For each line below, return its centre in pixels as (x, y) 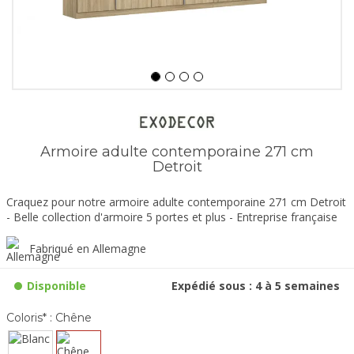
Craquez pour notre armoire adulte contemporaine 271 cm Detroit (176, 202)
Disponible (56, 286)
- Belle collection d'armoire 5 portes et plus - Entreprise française (172, 217)
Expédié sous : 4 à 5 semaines (256, 286)
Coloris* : (29, 318)
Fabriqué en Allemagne (88, 249)
